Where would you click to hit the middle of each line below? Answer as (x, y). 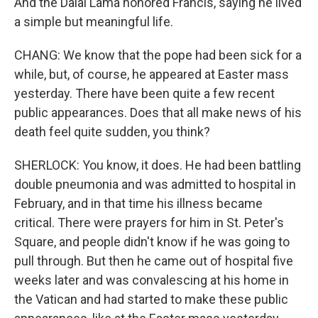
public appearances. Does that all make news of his (158, 113)
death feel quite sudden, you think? (112, 132)
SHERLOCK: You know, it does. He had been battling (158, 165)
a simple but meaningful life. (94, 22)
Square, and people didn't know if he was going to (152, 242)
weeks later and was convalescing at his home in (152, 280)
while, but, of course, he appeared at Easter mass (152, 74)
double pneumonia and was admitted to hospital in (155, 184)
